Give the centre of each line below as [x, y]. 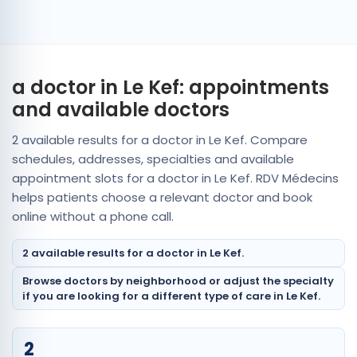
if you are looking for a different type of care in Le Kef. [171, 296]
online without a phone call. [93, 216]
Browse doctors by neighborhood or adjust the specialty [178, 281]
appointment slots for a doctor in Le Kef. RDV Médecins [175, 178]
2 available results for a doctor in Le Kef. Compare [160, 140]
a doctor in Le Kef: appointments [171, 87]
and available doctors [121, 110]
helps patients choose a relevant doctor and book [162, 197]
